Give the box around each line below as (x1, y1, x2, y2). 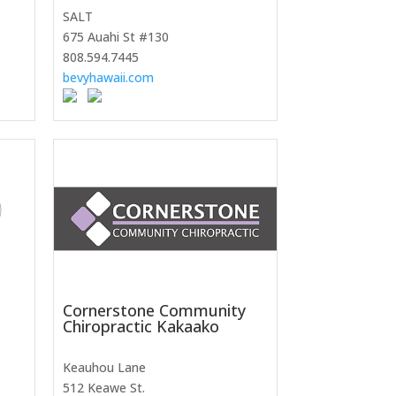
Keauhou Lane (62, 359, 146, 377)
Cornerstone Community (62, 300, 246, 322)
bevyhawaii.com (62, 69, 154, 87)
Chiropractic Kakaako (62, 316, 219, 338)
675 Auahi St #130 (62, 28, 169, 46)
